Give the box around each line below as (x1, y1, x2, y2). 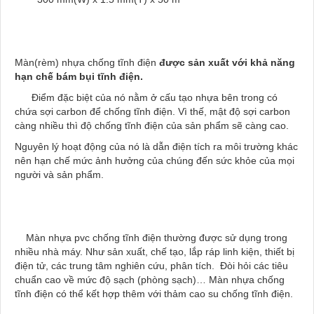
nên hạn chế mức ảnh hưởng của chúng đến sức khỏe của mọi (15, 154, 294, 166)
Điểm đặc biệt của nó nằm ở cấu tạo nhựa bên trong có (15, 91, 278, 103)
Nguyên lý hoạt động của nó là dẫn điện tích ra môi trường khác (15, 140, 298, 152)
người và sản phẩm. (15, 168, 104, 180)
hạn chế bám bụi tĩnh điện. (15, 70, 143, 82)
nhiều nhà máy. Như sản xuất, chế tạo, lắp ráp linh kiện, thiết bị (15, 245, 294, 257)
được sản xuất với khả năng (156, 56, 295, 68)
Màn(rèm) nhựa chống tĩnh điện (15, 56, 156, 68)
